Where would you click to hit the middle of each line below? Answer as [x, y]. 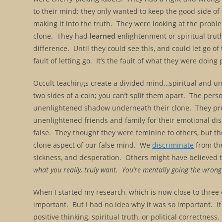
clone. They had [62, 36]
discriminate [173, 145]
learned [103, 36]
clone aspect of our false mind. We [93, 145]
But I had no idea [100, 204]
